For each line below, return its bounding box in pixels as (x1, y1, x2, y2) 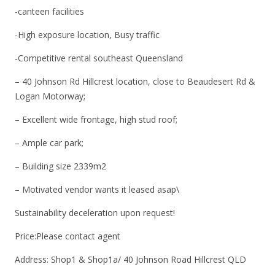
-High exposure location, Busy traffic (15, 29, 160, 41)
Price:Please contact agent (15, 230, 120, 242)
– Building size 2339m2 (15, 160, 106, 172)
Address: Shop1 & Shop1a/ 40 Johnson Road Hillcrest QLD (15, 254, 246, 265)
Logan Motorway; (15, 90, 85, 102)
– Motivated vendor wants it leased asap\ (15, 184, 179, 195)
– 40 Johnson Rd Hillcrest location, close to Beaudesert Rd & (15, 76, 255, 87)
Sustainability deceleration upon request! (15, 207, 175, 219)
